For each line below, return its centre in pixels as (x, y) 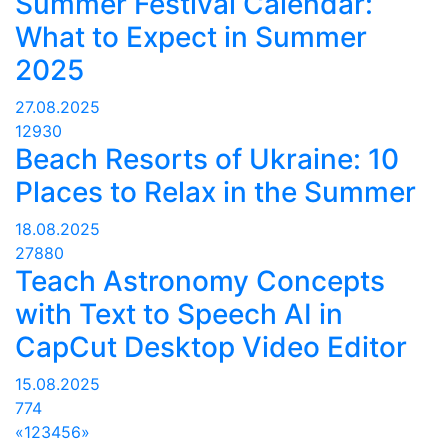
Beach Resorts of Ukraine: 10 (207, 159)
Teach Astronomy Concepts (200, 281)
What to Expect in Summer (191, 37)
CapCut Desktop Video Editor (211, 347)
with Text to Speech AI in (179, 314)
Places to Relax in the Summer (215, 192)
